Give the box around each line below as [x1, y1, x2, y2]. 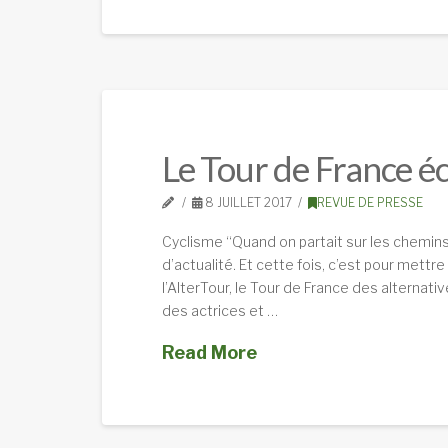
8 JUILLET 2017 [202, 195, 293, 211]
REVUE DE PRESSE [316, 195, 423, 211]
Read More [162, 342, 257, 364]
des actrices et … [162, 301, 278, 319]
